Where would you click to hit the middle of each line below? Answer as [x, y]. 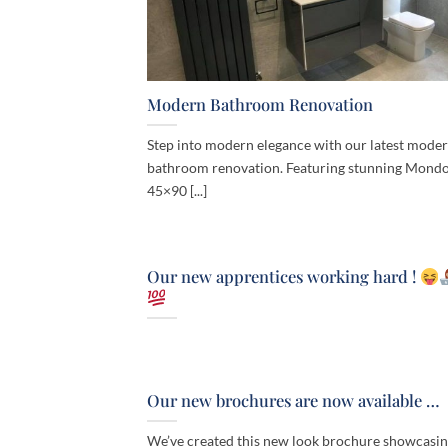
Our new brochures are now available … [293, 400]
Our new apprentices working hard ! [283, 276]
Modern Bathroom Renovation [260, 104]
